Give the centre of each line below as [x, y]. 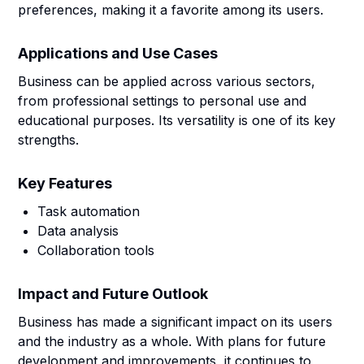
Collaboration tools [96, 250]
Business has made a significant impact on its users [175, 322]
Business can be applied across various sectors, [167, 81]
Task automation [89, 211]
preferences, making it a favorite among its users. [171, 10]
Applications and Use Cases [118, 53]
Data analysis [78, 231]
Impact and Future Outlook [113, 294]
